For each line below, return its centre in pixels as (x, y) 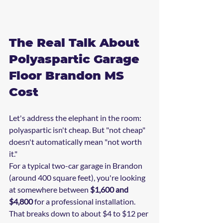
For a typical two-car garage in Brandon (76, 166)
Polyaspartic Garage (76, 59)
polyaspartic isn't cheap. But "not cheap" (78, 130)
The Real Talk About (76, 43)
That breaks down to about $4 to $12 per (79, 214)
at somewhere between (50, 190)
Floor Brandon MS (68, 76)
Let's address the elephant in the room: (76, 118)
